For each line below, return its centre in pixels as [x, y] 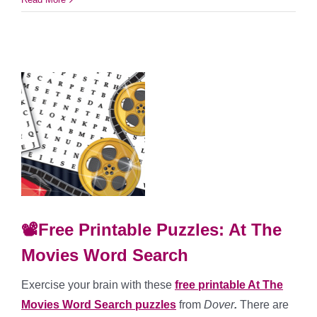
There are [263, 305]
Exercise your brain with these [98, 285]
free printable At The [229, 285]
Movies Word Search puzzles [99, 305]
